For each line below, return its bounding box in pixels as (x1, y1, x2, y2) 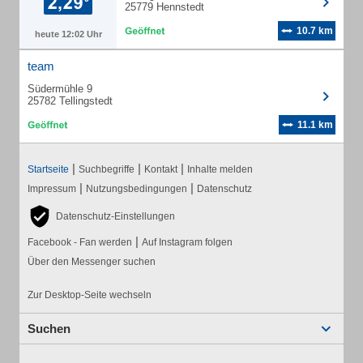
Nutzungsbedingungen (86, 183, 187, 194)
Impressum (28, 183, 76, 194)
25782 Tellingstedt (28, 95, 113, 107)
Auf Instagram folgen (142, 237, 233, 248)
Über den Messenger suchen (28, 256, 156, 267)
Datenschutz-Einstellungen (56, 211, 175, 222)
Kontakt (144, 164, 177, 175)
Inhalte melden (187, 164, 253, 175)
